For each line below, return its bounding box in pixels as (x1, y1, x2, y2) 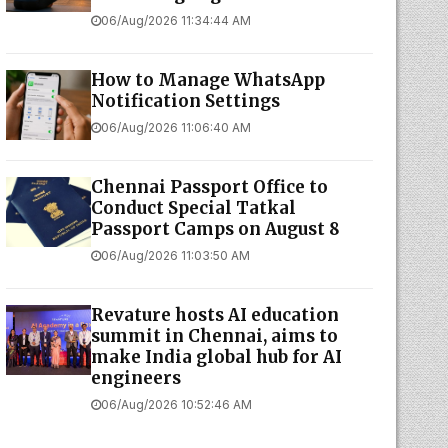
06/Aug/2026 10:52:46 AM (100, 397, 252, 412)
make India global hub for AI (90, 346, 342, 368)
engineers (90, 367, 181, 389)
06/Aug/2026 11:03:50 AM (100, 248, 250, 263)
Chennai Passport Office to (90, 176, 328, 198)
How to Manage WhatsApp (90, 69, 325, 91)
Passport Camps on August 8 (90, 218, 340, 240)
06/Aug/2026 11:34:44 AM (100, 13, 251, 28)
